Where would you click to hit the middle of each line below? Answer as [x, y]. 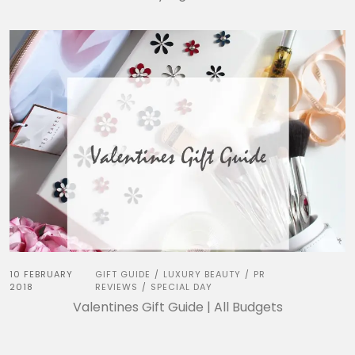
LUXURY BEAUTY [202, 274]
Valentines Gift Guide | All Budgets [177, 307]
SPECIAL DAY [182, 286]
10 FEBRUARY [41, 274]
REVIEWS [117, 286]
